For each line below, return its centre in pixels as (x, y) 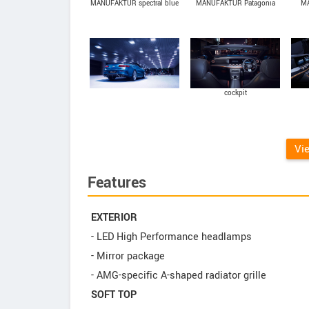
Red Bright (235, 13)
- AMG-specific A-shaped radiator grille (179, 275)
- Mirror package (128, 256)
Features (117, 182)
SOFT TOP (114, 295)
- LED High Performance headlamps (171, 237)
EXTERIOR (114, 217)
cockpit (235, 93)
